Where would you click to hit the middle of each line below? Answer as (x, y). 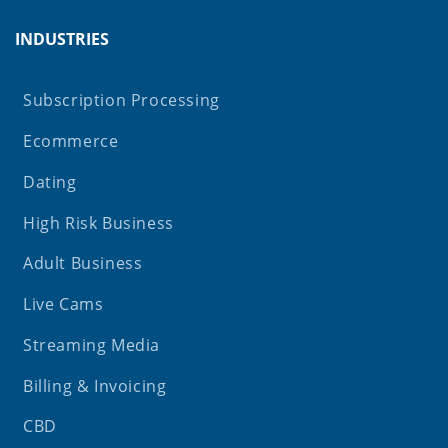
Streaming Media (91, 344)
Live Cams (63, 304)
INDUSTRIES (62, 38)
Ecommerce (71, 141)
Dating (50, 181)
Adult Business (83, 263)
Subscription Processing (121, 100)
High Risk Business (98, 222)
